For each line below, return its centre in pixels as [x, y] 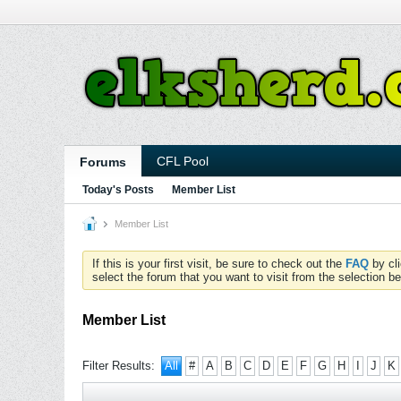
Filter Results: [119, 366]
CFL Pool [183, 161]
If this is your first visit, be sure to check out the [219, 264]
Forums [103, 162]
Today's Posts [118, 190]
